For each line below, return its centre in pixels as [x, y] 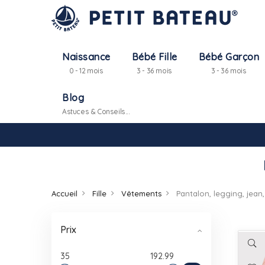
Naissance [86, 57]
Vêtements [141, 193]
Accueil [64, 193]
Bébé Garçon [229, 57]
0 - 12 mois [86, 71]
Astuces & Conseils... [96, 112]
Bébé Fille [154, 57]
